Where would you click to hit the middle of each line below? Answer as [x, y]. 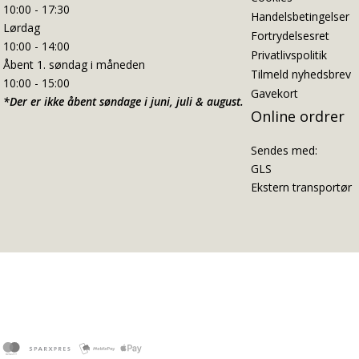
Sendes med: [284, 150]
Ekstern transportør [301, 187]
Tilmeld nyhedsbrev [301, 74]
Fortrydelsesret [290, 35]
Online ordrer [297, 117]
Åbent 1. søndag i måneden [75, 65]
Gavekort [274, 93]
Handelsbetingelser [300, 16]
